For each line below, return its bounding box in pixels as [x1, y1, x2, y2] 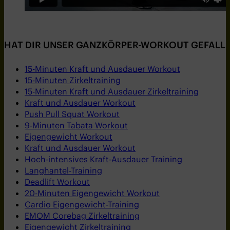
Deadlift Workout [25, 177, 90, 187]
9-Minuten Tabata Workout [25, 120, 128, 131]
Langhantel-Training [25, 165, 102, 176]
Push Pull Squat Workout [25, 109, 120, 120]
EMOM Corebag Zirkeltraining [25, 210, 140, 221]
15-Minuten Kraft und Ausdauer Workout [25, 64, 180, 74]
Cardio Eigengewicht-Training [25, 199, 139, 210]
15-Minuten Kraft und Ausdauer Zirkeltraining [25, 86, 199, 97]
